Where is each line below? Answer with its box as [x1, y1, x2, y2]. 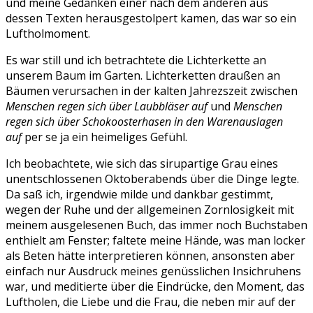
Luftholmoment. [6, 26, 90, 41]
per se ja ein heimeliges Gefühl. [22, 129, 187, 145]
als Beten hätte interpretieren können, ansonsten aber [6, 248, 295, 263]
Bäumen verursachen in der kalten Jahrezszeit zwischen [6, 83, 298, 99]
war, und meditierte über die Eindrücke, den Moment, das [6, 279, 305, 294]
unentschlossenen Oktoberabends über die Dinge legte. [6, 171, 299, 187]
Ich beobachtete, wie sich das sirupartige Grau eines [6, 156, 278, 171]
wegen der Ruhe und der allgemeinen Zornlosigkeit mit [6, 202, 294, 217]
